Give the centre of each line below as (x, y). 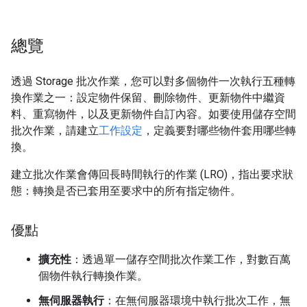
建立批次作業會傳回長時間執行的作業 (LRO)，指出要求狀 (152, 174)
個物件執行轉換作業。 (93, 276)
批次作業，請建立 (55, 131)
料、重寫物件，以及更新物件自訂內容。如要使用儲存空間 (153, 114)
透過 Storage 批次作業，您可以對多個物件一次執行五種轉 (153, 81)
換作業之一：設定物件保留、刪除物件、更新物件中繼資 (148, 98)
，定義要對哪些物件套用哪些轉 (219, 131)
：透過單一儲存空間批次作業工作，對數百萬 (181, 259)
